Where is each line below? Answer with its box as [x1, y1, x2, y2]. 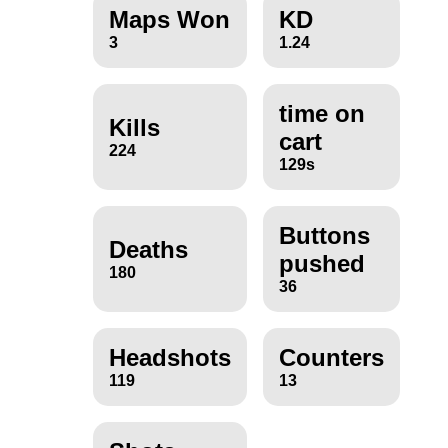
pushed [278, 250, 365, 278]
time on [278, 100, 365, 128]
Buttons [278, 222, 370, 250]
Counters [278, 344, 384, 372]
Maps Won [108, 6, 230, 34]
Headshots [108, 344, 231, 372]
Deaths [108, 236, 188, 264]
